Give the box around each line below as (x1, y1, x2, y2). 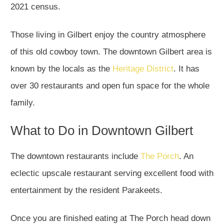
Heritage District (112, 64, 173, 74)
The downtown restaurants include (10, 151, 140, 161)
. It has (173, 64, 199, 74)
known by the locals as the (10, 64, 112, 74)
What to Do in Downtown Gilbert (10, 123, 193, 138)
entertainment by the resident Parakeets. (10, 185, 165, 195)
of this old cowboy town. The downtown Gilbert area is (10, 47, 212, 57)
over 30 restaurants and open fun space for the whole (10, 81, 209, 91)
